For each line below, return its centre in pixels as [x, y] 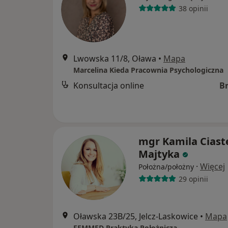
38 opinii [193, 8]
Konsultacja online [109, 85]
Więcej [212, 166]
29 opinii [193, 179]
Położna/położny [166, 167]
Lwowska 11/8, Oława [115, 59]
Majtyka [159, 154]
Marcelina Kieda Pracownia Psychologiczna [148, 70]
